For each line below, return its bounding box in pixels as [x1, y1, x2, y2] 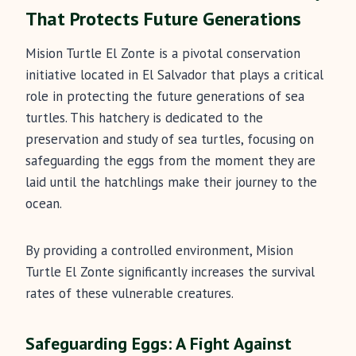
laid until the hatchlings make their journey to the [25, 173, 317, 192]
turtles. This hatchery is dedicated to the [25, 109, 263, 127]
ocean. [25, 195, 62, 213]
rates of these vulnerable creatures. [25, 284, 234, 303]
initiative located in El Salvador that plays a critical [25, 66, 323, 84]
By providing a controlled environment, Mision [25, 242, 293, 260]
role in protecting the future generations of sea [25, 87, 304, 106]
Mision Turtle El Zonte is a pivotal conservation [25, 44, 300, 63]
